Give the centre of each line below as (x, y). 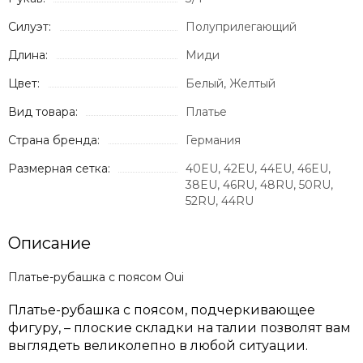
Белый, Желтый (231, 84)
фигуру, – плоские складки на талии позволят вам (179, 328)
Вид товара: (43, 112)
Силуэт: (30, 27)
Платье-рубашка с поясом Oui (96, 278)
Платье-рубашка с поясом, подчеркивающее (162, 310)
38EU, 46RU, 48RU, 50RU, (259, 185)
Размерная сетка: (59, 169)
